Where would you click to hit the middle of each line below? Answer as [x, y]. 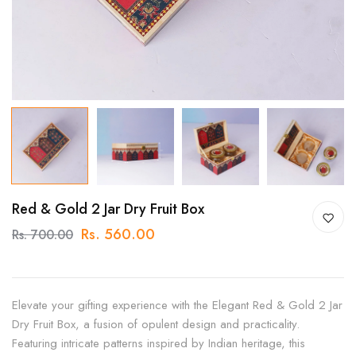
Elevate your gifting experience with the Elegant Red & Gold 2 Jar [177, 305]
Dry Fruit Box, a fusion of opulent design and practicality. [156, 324]
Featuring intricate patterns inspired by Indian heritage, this [159, 343]
